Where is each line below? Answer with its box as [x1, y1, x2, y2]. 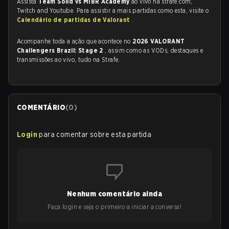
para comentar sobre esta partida [39, 130, 152, 139]
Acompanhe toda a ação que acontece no [17, 37, 133, 45]
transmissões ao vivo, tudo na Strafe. [17, 56, 120, 63]
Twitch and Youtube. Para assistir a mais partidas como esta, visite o [17, 7, 209, 14]
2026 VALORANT [132, 37, 185, 45]
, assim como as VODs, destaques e [105, 47, 203, 54]
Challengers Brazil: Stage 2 [17, 47, 105, 54]
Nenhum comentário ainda [66, 190, 163, 198]
